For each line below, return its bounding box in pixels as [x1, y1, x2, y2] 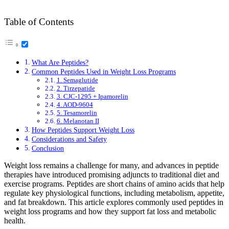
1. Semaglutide [56, 76, 98, 84]
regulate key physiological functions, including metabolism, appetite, [4, 189, 224, 198]
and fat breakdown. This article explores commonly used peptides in [4, 198, 223, 207]
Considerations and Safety [31, 135, 107, 144]
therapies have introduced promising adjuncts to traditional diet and [4, 170, 219, 179]
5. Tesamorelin [56, 109, 97, 117]
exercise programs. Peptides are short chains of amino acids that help [4, 179, 224, 189]
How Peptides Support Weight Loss [31, 126, 134, 134]
